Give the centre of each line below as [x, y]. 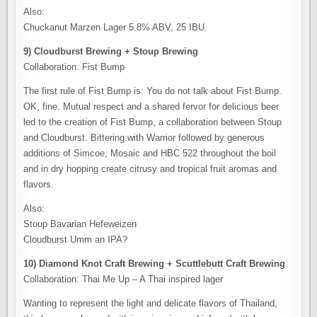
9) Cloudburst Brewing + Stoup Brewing [111, 51]
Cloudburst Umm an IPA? [76, 240]
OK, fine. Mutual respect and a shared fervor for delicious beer [151, 106]
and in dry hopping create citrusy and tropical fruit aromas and [150, 169]
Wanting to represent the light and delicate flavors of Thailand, [151, 303]
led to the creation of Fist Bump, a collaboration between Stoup [153, 122]
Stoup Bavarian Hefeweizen [80, 224]
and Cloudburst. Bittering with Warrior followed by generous [144, 138]
